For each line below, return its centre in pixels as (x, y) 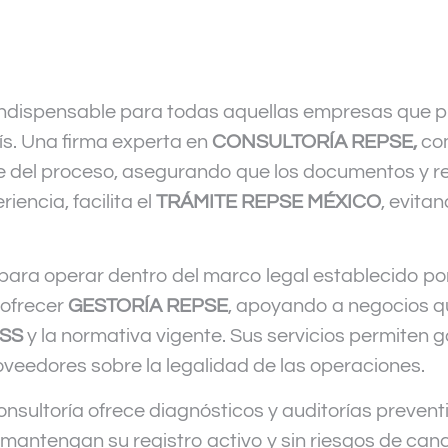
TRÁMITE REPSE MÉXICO (268, 202)
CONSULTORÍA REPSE (312, 142)
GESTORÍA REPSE (148, 306)
